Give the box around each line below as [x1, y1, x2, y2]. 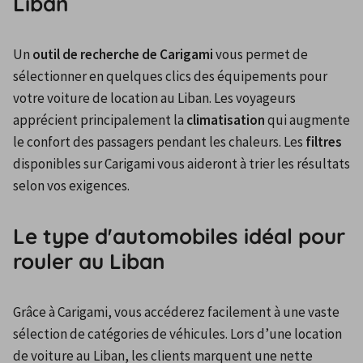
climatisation [186, 110, 265, 129]
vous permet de [213, 45, 308, 63]
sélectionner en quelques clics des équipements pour [13, 66, 327, 85]
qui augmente [265, 110, 350, 129]
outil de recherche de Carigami [32, 45, 213, 63]
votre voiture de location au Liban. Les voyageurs [13, 88, 296, 107]
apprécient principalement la [13, 110, 186, 129]
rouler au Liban [13, 248, 165, 275]
